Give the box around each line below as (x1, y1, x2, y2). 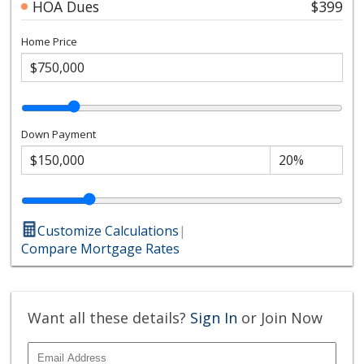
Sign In (190, 307, 238, 327)
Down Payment (21, 126, 97, 141)
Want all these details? (28, 307, 191, 327)
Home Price (21, 33, 78, 49)
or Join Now (237, 307, 323, 327)
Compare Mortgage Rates (21, 239, 180, 258)
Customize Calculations (37, 221, 180, 240)
